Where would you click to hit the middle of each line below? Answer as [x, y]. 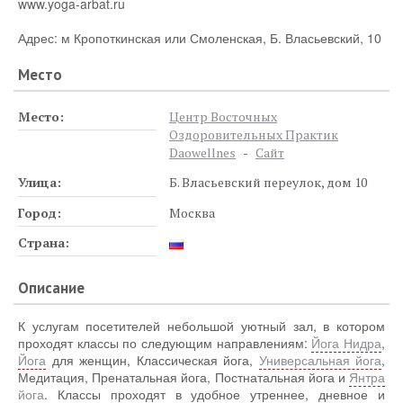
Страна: [44, 243]
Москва [192, 212]
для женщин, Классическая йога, [152, 359]
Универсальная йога [320, 359]
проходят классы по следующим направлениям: [165, 342]
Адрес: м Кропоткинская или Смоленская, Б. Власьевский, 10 [200, 38]
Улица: [40, 183]
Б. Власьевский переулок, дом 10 [268, 183]
